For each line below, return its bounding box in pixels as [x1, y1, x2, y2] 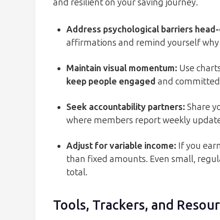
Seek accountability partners [66, 102, 183, 113]
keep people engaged [66, 76, 156, 87]
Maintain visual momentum [66, 63, 175, 74]
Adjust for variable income [66, 140, 174, 152]
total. [66, 167, 87, 178]
